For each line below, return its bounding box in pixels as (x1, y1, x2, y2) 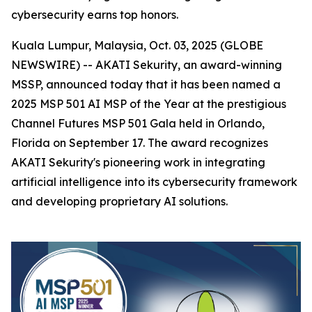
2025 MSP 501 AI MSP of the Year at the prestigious (11, 97, 286, 111)
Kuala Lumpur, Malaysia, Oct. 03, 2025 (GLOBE (11, 38, 263, 52)
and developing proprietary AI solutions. (11, 194, 228, 208)
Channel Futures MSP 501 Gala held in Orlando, (11, 116, 265, 130)
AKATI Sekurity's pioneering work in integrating (11, 155, 265, 169)
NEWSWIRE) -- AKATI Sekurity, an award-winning (11, 58, 282, 72)
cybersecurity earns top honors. (11, 8, 178, 22)
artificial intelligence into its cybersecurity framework (11, 175, 297, 189)
